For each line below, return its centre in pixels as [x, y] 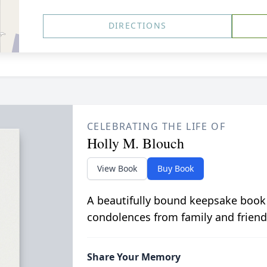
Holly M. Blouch [135, 143]
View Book [117, 168]
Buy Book [175, 168]
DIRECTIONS [137, 25]
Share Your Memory [133, 257]
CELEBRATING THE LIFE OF [156, 126]
